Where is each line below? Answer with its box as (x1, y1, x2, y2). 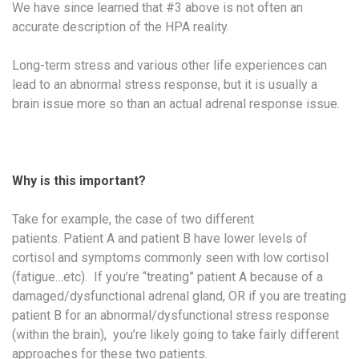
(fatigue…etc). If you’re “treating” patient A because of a (12, 268, 323, 284)
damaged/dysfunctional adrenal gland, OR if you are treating (12, 288, 346, 304)
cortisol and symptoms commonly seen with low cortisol (12, 249, 329, 265)
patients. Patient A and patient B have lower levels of (12, 230, 308, 246)
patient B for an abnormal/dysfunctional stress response (12, 307, 329, 323)
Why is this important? (12, 172, 149, 188)
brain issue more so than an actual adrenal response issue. (12, 95, 340, 111)
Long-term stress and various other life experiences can (12, 57, 327, 73)
